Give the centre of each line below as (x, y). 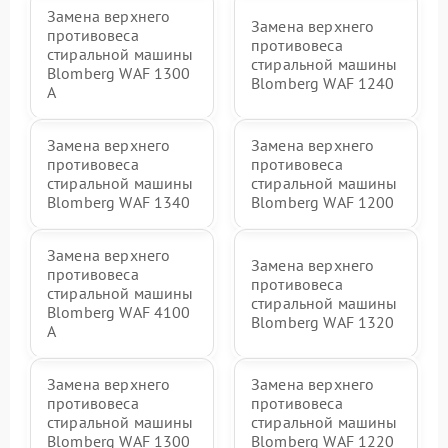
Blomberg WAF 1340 (119, 202)
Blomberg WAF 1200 (323, 202)
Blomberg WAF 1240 (323, 82)
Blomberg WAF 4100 (119, 312)
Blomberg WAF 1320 (323, 321)
